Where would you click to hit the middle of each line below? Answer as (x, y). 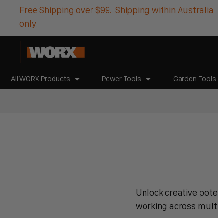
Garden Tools (194, 79)
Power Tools (122, 79)
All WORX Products (41, 79)
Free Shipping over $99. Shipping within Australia (117, 10)
